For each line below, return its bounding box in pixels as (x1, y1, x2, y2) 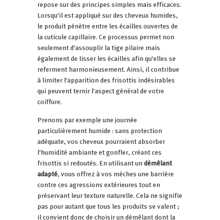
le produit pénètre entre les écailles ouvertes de (37, 21, 178, 31)
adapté (37, 168, 57, 179)
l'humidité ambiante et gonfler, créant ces (37, 147, 162, 157)
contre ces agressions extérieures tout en (37, 179, 160, 190)
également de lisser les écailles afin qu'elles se (37, 53, 176, 63)
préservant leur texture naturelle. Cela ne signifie (37, 190, 182, 200)
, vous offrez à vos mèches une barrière (57, 168, 174, 179)
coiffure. (37, 96, 62, 107)
